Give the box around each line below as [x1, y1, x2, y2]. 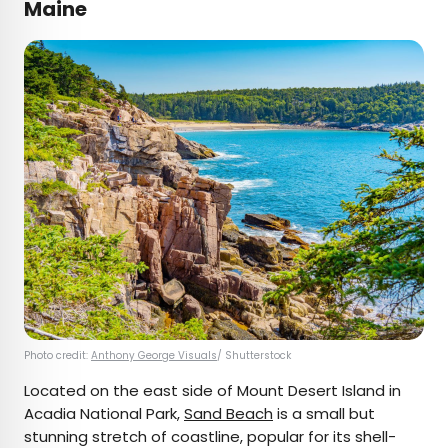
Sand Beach [184, 403, 273, 425]
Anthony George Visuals [91, 348, 217, 364]
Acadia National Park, [24, 403, 184, 425]
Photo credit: [24, 348, 91, 364]
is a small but [273, 403, 375, 425]
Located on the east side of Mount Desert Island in [24, 380, 401, 402]
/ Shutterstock [217, 348, 291, 364]
